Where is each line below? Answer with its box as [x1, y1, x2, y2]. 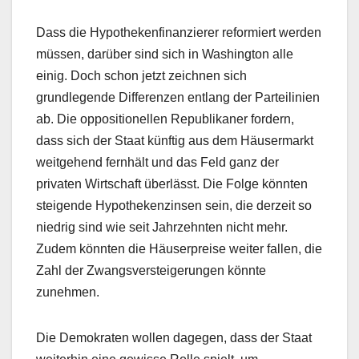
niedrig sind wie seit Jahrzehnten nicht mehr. [36, 220, 288, 235]
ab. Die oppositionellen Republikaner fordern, [36, 112, 294, 127]
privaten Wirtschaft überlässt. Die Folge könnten [36, 177, 308, 192]
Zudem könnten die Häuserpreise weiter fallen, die [36, 242, 322, 256]
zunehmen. [36, 285, 99, 300]
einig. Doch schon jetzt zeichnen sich [36, 69, 247, 83]
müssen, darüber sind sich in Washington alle [36, 47, 293, 62]
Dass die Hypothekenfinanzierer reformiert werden [36, 26, 321, 40]
